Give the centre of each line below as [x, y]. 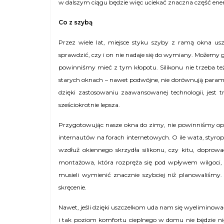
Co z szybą [75, 22]
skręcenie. [72, 187]
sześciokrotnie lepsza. [89, 105]
